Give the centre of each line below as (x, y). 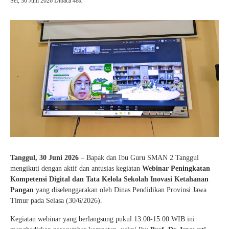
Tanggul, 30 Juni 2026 (44, 158)
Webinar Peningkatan (176, 169)
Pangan (22, 190)
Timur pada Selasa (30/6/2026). (56, 201)
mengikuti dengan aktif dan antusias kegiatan (76, 169)
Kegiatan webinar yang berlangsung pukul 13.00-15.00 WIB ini (102, 219)
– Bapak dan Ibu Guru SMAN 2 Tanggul (139, 158)
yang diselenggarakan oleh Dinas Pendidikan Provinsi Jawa (120, 190)
